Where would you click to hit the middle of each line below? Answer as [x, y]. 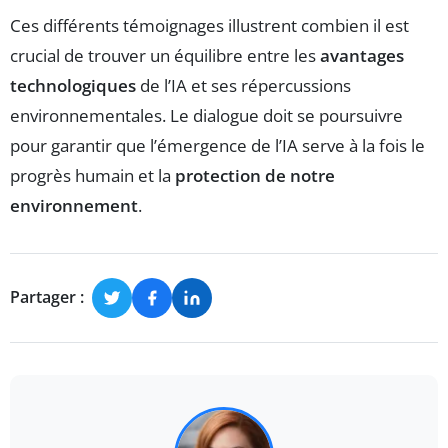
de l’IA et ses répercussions [243, 85]
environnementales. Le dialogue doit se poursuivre [206, 115]
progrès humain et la [92, 175]
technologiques [73, 85]
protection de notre [255, 175]
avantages [362, 55]
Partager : [47, 297]
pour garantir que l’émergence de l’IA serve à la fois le [217, 145]
